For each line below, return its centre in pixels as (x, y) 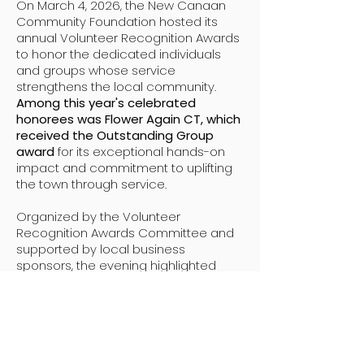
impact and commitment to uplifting (124, 168)
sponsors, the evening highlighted (116, 265)
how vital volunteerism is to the (108, 282)
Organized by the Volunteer (98, 217)
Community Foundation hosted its (117, 22)
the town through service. (91, 184)
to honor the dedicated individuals (119, 54)
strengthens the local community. (116, 87)
